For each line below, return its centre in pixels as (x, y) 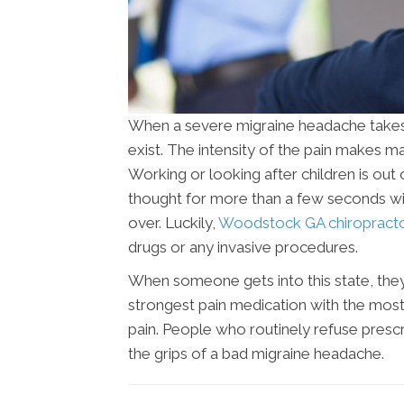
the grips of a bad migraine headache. (256, 354)
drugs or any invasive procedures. (243, 248)
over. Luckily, (173, 223)
